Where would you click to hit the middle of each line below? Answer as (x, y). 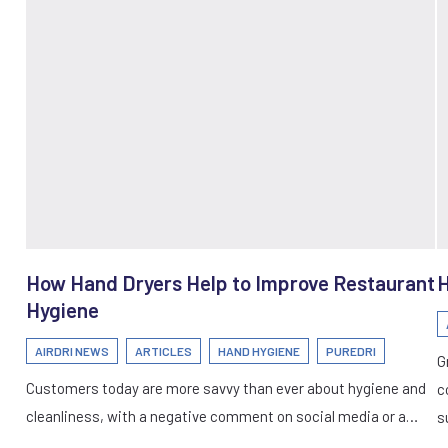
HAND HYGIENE (259, 350)
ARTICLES (163, 350)
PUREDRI (351, 350)
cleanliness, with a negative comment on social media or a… (222, 415)
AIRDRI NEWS (72, 350)
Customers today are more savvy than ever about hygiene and (226, 387)
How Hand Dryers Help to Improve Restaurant (230, 282)
